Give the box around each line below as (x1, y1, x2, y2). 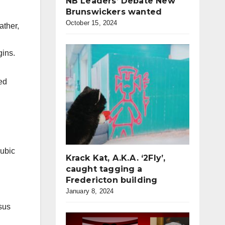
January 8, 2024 (65, 187, 114, 195)
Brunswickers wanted (65, 7, 162, 17)
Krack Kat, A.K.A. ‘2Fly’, (65, 153, 166, 163)
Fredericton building (65, 175, 158, 185)
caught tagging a (65, 164, 143, 174)
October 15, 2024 (65, 19, 118, 27)
